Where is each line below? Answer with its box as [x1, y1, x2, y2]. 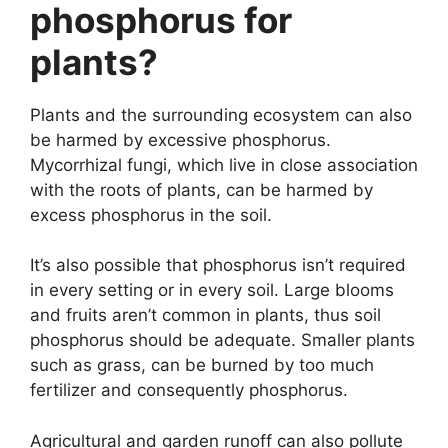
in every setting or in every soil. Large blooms [30, 280, 394, 301]
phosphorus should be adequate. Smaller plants [30, 330, 415, 351]
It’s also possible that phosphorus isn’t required [30, 255, 406, 276]
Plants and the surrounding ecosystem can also [30, 104, 412, 125]
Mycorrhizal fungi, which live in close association [30, 154, 418, 175]
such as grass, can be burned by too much [30, 355, 374, 376]
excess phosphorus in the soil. [30, 204, 272, 225]
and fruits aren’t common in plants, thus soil [30, 305, 381, 326]
